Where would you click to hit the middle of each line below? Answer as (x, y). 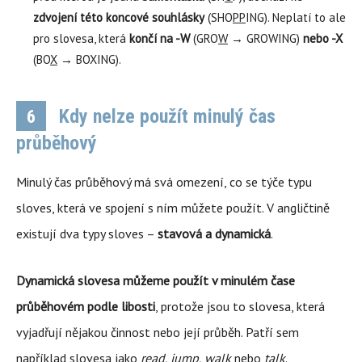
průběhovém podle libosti (86, 306)
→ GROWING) (265, 38)
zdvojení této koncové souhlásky (119, 17)
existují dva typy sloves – (87, 234)
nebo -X (323, 38)
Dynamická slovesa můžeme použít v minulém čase (156, 280)
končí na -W (160, 38)
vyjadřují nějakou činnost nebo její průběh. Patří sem (158, 332)
